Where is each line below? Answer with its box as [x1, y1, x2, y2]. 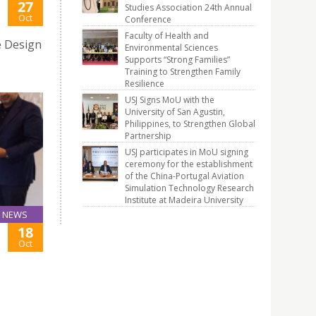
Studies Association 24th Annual [125, 1, 252, 13]
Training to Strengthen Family [125, 66, 241, 78]
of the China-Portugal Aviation [125, 170, 244, 182]
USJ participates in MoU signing [125, 146, 248, 158]
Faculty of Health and [125, 30, 209, 42]
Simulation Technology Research [125, 182, 254, 194]
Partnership [125, 130, 171, 142]
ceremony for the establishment [125, 158, 253, 170]
